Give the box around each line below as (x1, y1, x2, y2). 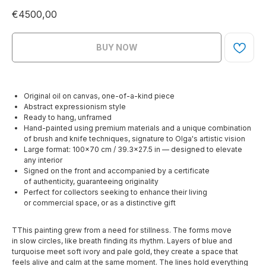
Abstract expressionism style (24, 102, 126, 112)
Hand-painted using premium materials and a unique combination (24, 123, 251, 133)
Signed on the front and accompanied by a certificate (24, 166, 210, 176)
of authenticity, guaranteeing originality (24, 177, 159, 186)
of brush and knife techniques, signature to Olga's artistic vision (24, 134, 245, 144)
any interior (24, 156, 62, 165)
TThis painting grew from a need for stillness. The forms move (12, 226, 232, 235)
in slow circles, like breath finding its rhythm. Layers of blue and (12, 236, 232, 246)
